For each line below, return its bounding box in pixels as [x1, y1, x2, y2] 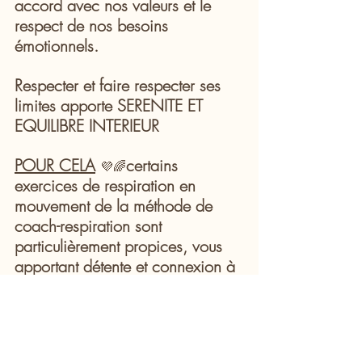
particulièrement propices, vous [15, 234, 227, 257]
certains [126, 154, 183, 176]
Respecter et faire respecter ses [15, 74, 225, 96]
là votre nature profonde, [15, 275, 184, 297]
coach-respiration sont [15, 214, 166, 237]
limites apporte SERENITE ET [15, 94, 208, 116]
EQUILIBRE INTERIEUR [15, 114, 159, 137]
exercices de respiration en [15, 174, 200, 196]
